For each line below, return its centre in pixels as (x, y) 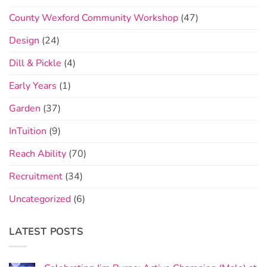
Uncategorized (40, 199)
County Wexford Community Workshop (94, 18)
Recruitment (36, 176)
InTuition (28, 131)
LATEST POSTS (46, 232)
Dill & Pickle (35, 63)
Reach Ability (38, 153)
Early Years (33, 86)
